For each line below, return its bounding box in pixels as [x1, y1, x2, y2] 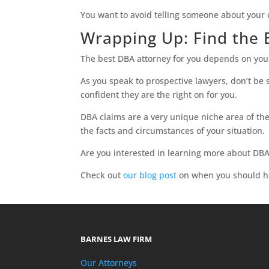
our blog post [123, 169, 177, 181]
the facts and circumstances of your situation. [80, 125, 265, 137]
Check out [80, 169, 124, 181]
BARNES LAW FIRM [80, 234, 153, 245]
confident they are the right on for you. [80, 89, 238, 101]
